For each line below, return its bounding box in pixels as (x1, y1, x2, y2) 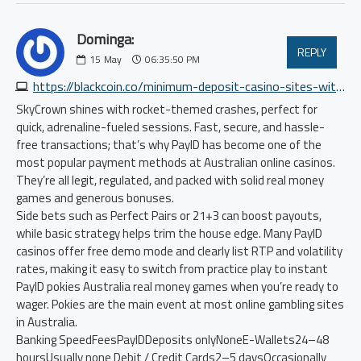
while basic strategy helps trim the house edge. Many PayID (16, 224, 322, 243)
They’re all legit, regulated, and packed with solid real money (16, 171, 324, 189)
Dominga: (77, 28, 134, 50)
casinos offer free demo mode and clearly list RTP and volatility (16, 242, 342, 260)
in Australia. (16, 313, 77, 331)
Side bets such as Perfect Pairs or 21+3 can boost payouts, (16, 206, 322, 225)
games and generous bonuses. (16, 189, 174, 207)
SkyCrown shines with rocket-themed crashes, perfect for (16, 100, 317, 118)
